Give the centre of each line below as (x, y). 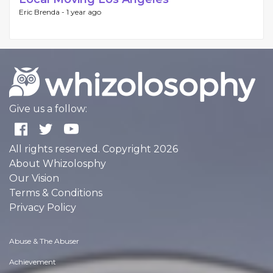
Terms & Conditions (56, 193)
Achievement (33, 262)
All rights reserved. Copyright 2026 (94, 149)
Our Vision (34, 179)
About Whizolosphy (58, 164)
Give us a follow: (48, 109)
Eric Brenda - (43, 12)
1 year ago (84, 12)
